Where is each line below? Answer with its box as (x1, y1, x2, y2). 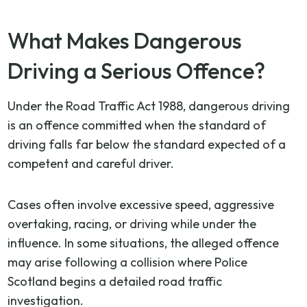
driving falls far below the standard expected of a (8, 136, 286, 152)
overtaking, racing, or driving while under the (8, 215, 257, 232)
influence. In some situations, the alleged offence (8, 234, 280, 251)
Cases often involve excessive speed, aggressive (8, 196, 275, 212)
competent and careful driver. (8, 155, 175, 171)
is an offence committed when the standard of (8, 116, 267, 133)
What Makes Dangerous (8, 26, 243, 54)
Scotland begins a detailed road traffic (8, 273, 223, 289)
